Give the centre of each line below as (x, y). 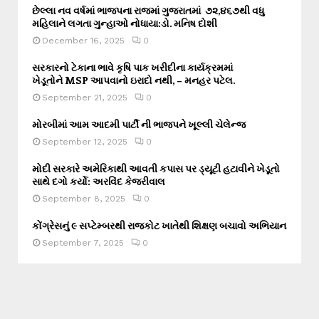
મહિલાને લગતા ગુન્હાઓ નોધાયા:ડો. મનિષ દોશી (125, 23)
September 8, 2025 (84, 198)
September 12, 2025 (85, 141)
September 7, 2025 (83, 242)
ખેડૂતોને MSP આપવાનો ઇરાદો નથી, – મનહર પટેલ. (134, 80)
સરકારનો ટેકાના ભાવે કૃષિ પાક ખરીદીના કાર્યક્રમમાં (132, 67)
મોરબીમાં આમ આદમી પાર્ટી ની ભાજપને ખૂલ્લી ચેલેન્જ (139, 124)
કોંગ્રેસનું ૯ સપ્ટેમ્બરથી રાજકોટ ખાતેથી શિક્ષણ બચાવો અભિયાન (159, 225)
